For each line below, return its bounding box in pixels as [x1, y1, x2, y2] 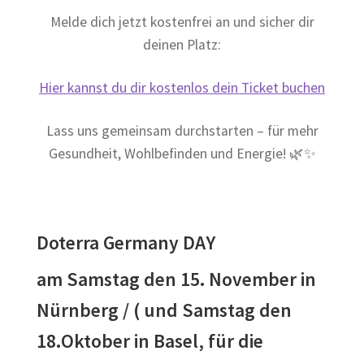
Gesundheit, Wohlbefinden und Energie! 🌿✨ [48, 144, 316, 162]
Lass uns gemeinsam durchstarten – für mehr [45, 121, 318, 140]
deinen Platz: [143, 35, 221, 54]
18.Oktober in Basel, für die [37, 328, 264, 353]
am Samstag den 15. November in [37, 266, 317, 291]
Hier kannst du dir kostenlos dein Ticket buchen [39, 78, 325, 97]
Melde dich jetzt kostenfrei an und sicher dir [50, 12, 314, 31]
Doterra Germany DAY [37, 231, 220, 255]
